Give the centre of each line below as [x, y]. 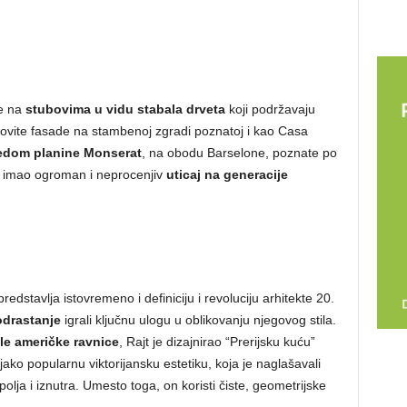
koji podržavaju [270, 109]
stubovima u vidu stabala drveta [125, 109]
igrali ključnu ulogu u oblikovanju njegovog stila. [198, 320]
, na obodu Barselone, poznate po [239, 153]
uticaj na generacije [227, 175]
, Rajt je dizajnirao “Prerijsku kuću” [217, 342]
